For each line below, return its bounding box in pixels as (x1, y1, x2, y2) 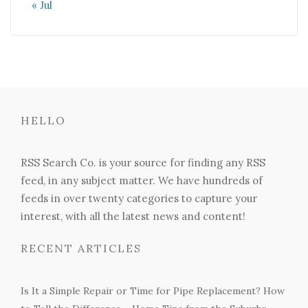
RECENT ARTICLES (21, 241, 142, 255)
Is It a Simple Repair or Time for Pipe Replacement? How (21, 284, 285, 297)
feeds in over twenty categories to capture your (21, 191, 257, 205)
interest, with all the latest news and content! (21, 209, 245, 223)
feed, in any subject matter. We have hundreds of (21, 173, 263, 187)
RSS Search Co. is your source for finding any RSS (21, 155, 265, 169)
